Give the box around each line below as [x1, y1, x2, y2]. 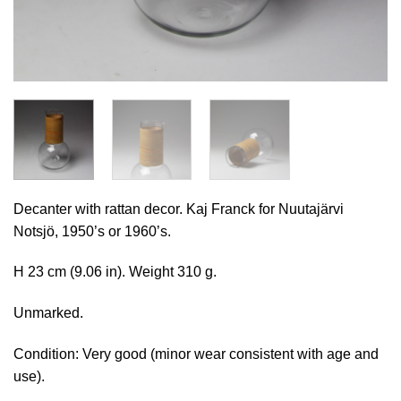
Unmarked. [13, 305, 83, 321]
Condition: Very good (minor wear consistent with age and [13, 346, 379, 362]
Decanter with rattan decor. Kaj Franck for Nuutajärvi [13, 200, 344, 217]
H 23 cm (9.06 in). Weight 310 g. [13, 264, 217, 280]
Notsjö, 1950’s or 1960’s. [13, 223, 171, 239]
